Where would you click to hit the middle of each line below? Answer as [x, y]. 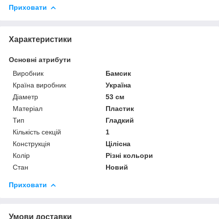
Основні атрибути [40, 59]
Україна [119, 85]
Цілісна [118, 143]
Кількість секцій [37, 132]
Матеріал [28, 108]
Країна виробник [39, 85]
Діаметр [25, 97]
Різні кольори [130, 155]
